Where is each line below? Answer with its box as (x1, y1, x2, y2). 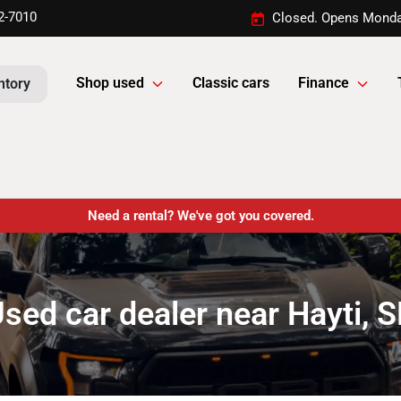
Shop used (76, 74, 144, 92)
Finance (298, 74, 349, 92)
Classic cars (192, 74, 269, 92)
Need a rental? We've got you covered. (87, 208, 314, 224)
